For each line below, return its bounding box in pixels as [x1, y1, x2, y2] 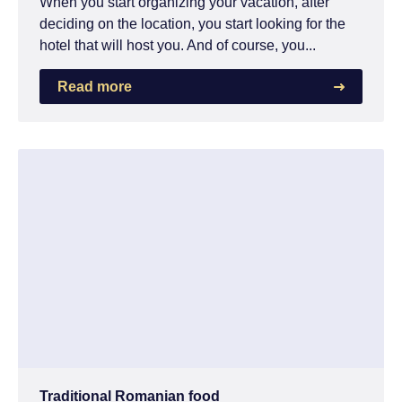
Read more [57, 78, 132, 94]
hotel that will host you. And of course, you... [39, 37, 316, 53]
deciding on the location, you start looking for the [39, 15, 345, 31]
